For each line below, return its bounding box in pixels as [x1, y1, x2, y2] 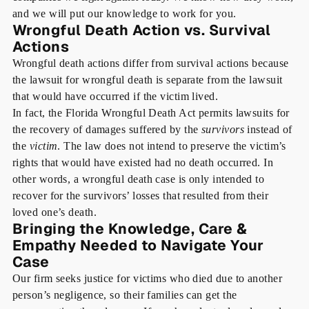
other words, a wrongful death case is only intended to [12, 173, 265, 186]
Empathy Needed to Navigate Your [12, 236, 264, 255]
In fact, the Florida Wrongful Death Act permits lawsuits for [12, 107, 290, 119]
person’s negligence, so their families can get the [12, 289, 237, 301]
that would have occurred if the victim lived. [12, 90, 219, 103]
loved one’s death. [12, 206, 97, 219]
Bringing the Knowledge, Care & [12, 219, 248, 239]
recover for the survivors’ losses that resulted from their [12, 190, 269, 202]
